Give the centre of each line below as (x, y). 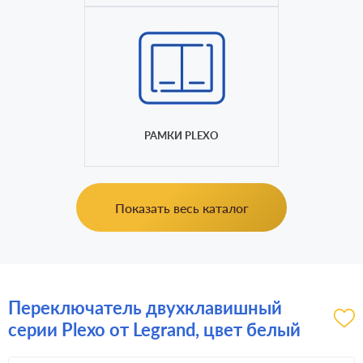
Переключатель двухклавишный (145, 307)
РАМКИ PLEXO (181, 135)
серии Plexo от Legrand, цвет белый (154, 329)
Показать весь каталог (181, 207)
